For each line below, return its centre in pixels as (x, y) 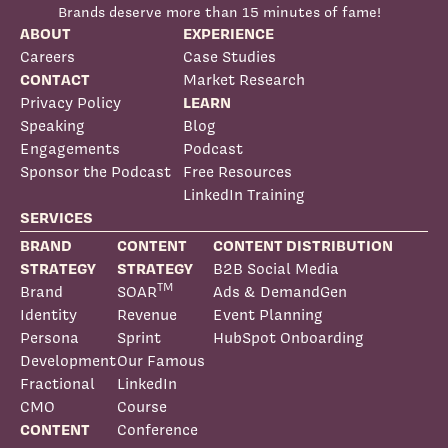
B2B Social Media (276, 269)
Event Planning (268, 315)
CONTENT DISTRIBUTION (303, 246)
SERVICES (56, 218)
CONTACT (55, 80)
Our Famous (160, 361)
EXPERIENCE (229, 34)
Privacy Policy (70, 103)
